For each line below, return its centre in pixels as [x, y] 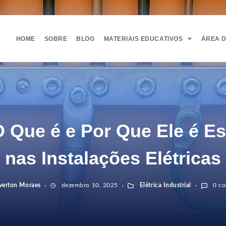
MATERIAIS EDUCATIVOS [143, 39]
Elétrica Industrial [165, 185]
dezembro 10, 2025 [89, 185]
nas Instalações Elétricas [113, 158]
